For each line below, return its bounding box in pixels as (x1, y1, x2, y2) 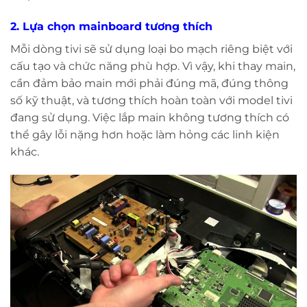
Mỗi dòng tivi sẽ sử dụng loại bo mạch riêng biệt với (10, 42, 293, 56)
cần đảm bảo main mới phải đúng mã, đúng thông (10, 76, 288, 90)
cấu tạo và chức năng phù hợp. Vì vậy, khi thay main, (10, 59, 295, 73)
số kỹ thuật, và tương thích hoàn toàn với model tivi (10, 93, 293, 107)
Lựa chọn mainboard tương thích (23, 19, 212, 33)
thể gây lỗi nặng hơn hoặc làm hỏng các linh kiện (10, 127, 280, 141)
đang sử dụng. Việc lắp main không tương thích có (10, 110, 289, 124)
